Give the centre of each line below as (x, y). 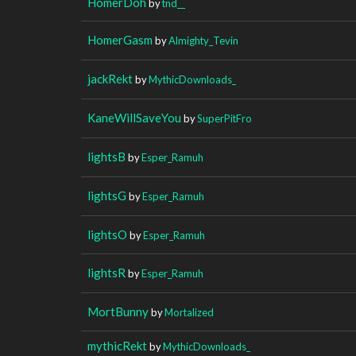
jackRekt (110, 78)
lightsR (106, 272)
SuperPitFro (224, 118)
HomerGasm (120, 39)
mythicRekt (117, 345)
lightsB (106, 156)
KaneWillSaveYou (134, 117)
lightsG (107, 195)
